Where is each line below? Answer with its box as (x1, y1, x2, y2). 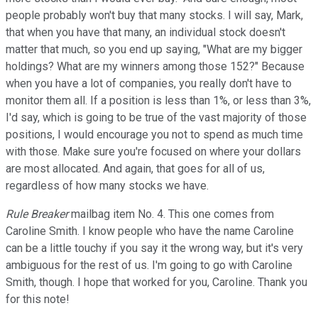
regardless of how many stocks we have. (6, 178, 212, 192)
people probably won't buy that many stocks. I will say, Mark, (6, 8, 303, 22)
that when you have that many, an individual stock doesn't (6, 25, 285, 39)
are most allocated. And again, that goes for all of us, (6, 161, 265, 175)
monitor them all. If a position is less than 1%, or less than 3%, (6, 93, 311, 107)
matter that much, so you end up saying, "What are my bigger (6, 42, 302, 56)
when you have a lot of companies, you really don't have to (6, 76, 292, 90)
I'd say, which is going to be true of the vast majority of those (6, 110, 307, 124)
